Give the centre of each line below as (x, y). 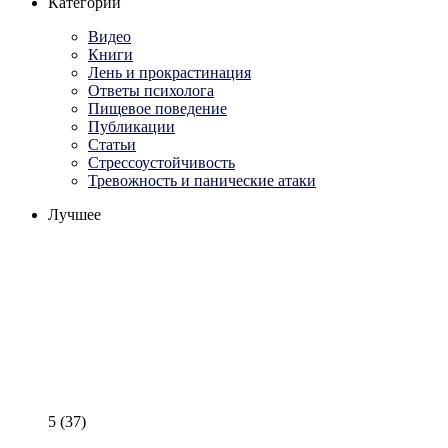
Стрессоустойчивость (161, 162)
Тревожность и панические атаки (202, 180)
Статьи (112, 144)
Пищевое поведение (157, 108)
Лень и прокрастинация (169, 72)
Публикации (131, 126)
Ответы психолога (151, 90)
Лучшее (74, 214)
